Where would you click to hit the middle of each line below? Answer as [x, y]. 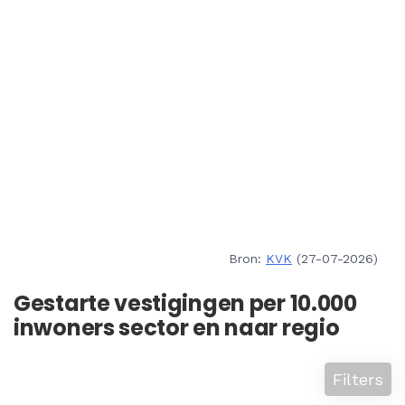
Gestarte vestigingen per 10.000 [185, 303]
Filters [358, 379]
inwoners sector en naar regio [177, 328]
